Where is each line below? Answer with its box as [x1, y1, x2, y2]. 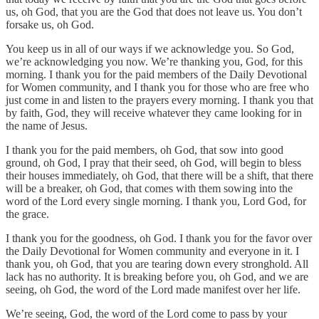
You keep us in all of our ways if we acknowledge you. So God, [6, 42, 294, 55]
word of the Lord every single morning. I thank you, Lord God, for [6, 194, 306, 207]
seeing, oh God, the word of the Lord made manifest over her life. [6, 283, 300, 296]
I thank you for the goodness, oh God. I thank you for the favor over [6, 231, 312, 244]
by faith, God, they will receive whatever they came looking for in [6, 106, 302, 119]
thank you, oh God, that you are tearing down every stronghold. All [6, 257, 308, 270]
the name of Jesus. [6, 119, 88, 132]
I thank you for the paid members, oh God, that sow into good [6, 143, 283, 156]
